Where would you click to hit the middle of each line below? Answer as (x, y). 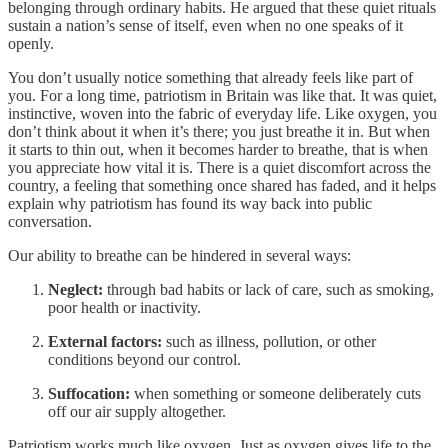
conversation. (50, 221)
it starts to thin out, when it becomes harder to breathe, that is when (218, 149)
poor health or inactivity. (124, 307)
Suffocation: (89, 393)
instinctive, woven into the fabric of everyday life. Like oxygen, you (222, 113)
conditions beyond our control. (144, 359)
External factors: (105, 341)
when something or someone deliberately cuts (275, 393)
